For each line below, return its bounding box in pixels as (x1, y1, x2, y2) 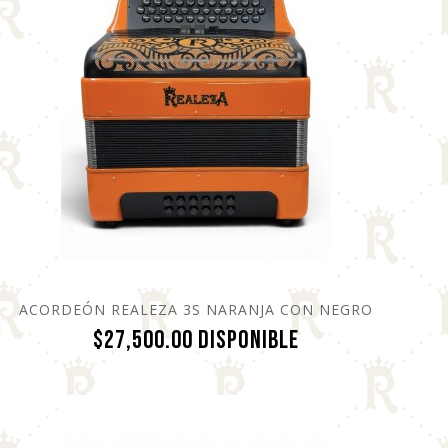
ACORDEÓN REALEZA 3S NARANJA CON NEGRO (18, 299, 373, 319)
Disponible (197, 324, 299, 356)
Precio (297, 323, 359, 355)
